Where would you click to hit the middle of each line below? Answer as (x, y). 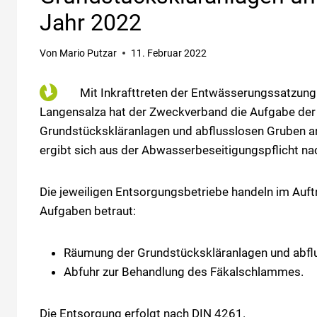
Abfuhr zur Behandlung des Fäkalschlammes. (184, 271)
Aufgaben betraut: (88, 211)
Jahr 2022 (91, 23)
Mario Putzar (88, 53)
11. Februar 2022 (169, 53)
